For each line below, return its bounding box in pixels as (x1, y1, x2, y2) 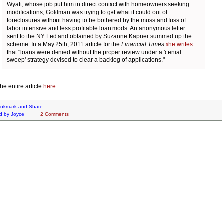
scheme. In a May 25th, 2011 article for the (7, 40, 121, 48)
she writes (166, 40, 193, 48)
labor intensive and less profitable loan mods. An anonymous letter (7, 24, 185, 32)
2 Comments (40, 111, 69, 117)
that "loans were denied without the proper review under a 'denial (7, 48, 181, 55)
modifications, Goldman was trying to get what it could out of (7, 8, 167, 16)
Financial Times (121, 40, 164, 48)
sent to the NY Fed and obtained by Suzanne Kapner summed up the (7, 32, 192, 40)
